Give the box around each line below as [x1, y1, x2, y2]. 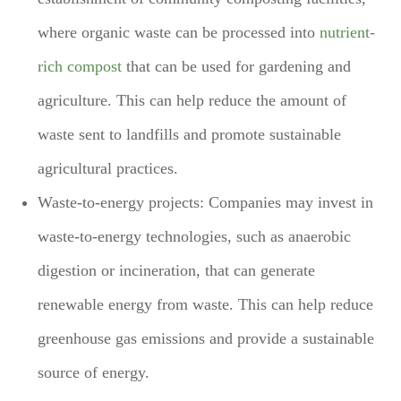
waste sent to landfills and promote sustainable [38, 124, 342, 143]
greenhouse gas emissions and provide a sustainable [38, 328, 375, 347]
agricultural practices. [38, 158, 179, 177]
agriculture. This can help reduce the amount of [38, 90, 347, 109]
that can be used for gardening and [122, 56, 352, 75]
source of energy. [38, 363, 150, 381]
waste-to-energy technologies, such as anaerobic [38, 226, 352, 245]
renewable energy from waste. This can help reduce [38, 294, 374, 313]
